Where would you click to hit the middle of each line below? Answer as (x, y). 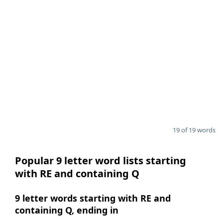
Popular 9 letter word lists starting (101, 161)
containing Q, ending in (67, 210)
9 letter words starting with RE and (93, 198)
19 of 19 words (194, 130)
